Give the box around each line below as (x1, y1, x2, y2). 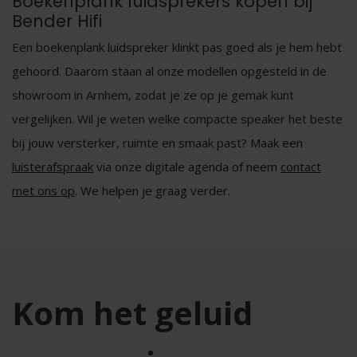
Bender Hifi (12, 10, 102, 33)
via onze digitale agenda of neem (93, 159, 280, 175)
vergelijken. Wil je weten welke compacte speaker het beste (12, 111, 343, 127)
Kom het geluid (12, 291, 253, 335)
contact (280, 159, 321, 175)
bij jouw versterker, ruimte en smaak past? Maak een (12, 135, 303, 151)
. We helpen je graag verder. (75, 182, 230, 198)
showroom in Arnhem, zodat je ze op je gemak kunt (12, 87, 294, 103)
